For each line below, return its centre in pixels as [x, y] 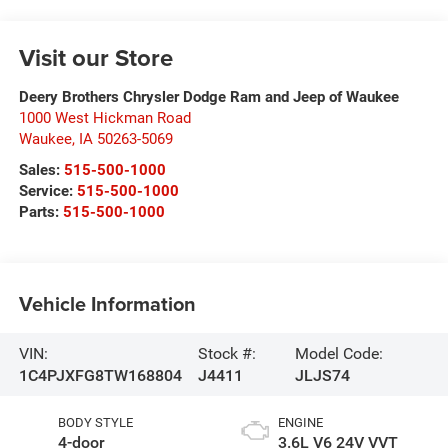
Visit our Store [95, 58]
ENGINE [300, 423]
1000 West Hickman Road [104, 118]
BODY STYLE [95, 423]
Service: [47, 191]
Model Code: [339, 353]
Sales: [41, 170]
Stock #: [226, 353]
